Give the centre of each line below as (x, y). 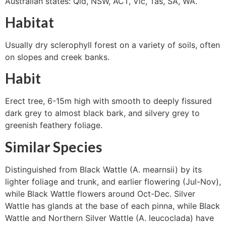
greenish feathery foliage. (54, 125)
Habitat (30, 22)
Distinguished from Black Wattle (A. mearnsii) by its (103, 169)
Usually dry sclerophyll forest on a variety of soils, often (112, 45)
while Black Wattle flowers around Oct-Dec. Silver (100, 193)
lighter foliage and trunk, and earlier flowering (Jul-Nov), (113, 181)
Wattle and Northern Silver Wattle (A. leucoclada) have (109, 218)
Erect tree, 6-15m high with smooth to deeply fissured (108, 101)
